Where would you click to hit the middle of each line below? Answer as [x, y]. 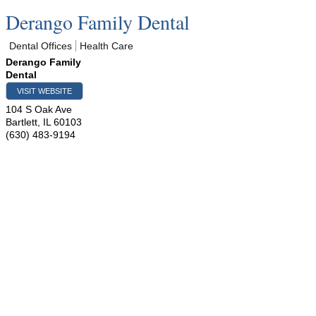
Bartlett [22, 122]
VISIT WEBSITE [44, 91]
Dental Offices [41, 46]
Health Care [107, 46]
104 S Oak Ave [39, 109]
